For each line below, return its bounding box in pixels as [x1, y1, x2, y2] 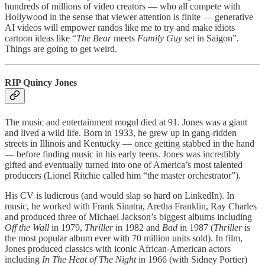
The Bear [76, 33, 111, 44]
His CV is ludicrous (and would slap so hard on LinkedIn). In [5, 190, 234, 201]
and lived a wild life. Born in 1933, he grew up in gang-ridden [5, 127, 237, 138]
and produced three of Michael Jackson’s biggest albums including [5, 211, 252, 222]
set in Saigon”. [182, 33, 239, 44]
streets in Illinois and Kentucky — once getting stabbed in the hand [5, 138, 254, 148]
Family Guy [137, 33, 182, 44]
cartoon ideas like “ [5, 33, 76, 44]
